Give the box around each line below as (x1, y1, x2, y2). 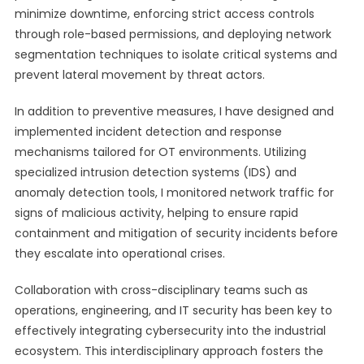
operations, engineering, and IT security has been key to (14, 302, 332, 318)
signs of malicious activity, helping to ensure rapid (14, 205, 298, 221)
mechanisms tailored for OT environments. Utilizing (14, 144, 306, 160)
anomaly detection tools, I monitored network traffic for (14, 184, 334, 201)
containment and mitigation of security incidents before (14, 225, 338, 241)
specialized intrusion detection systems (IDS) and (14, 164, 297, 180)
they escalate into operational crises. (14, 245, 225, 262)
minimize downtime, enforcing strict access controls (14, 6, 314, 22)
